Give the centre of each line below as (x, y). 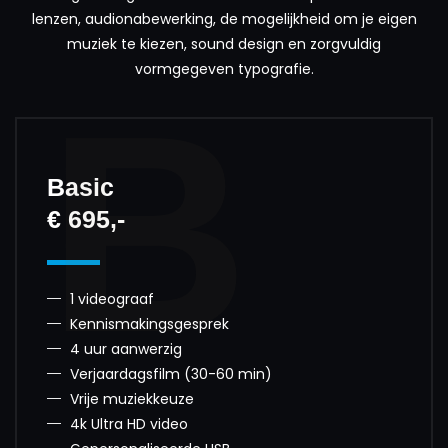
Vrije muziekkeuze (131, 399)
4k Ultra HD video (128, 424)
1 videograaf (111, 299)
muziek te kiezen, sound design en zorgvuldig (224, 44)
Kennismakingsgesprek (149, 324)
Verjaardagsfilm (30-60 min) (170, 374)
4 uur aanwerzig (125, 349)
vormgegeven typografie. (224, 69)
